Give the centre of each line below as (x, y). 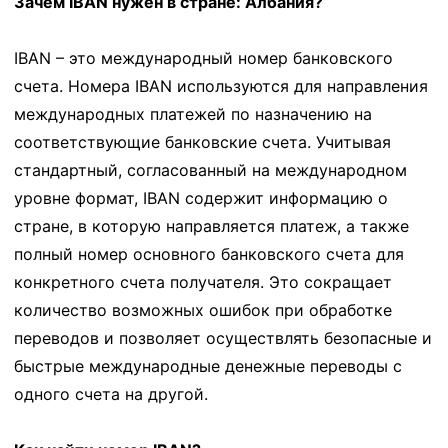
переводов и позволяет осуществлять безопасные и (223, 337)
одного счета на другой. (111, 393)
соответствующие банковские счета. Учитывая (202, 141)
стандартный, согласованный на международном (210, 169)
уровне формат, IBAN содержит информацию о (201, 197)
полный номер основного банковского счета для (209, 253)
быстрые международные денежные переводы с (208, 365)
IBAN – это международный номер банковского (203, 57)
